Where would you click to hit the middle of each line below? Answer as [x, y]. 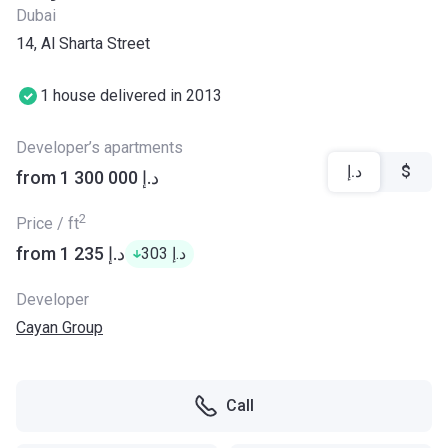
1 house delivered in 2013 [133, 95]
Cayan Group [59, 327]
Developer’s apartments [99, 147]
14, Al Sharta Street [83, 43]
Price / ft [47, 223]
